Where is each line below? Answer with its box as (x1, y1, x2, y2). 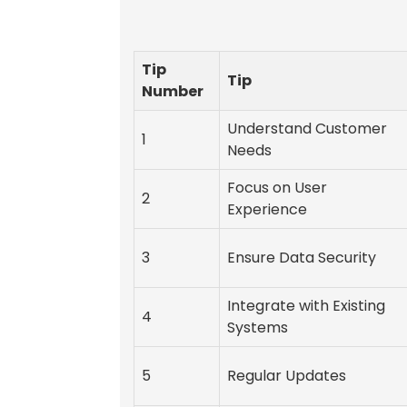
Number (142, 81, 203, 103)
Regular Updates (227, 365, 346, 387)
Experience (227, 199, 307, 221)
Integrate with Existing (227, 295, 385, 317)
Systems (227, 317, 288, 339)
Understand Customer (227, 118, 387, 140)
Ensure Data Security (227, 247, 376, 269)
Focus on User (227, 177, 327, 199)
